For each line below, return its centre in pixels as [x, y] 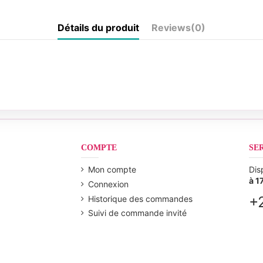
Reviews [171, 28]
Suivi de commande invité [137, 213]
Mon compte [112, 170]
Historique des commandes [140, 198]
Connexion [108, 184]
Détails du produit [98, 28]
